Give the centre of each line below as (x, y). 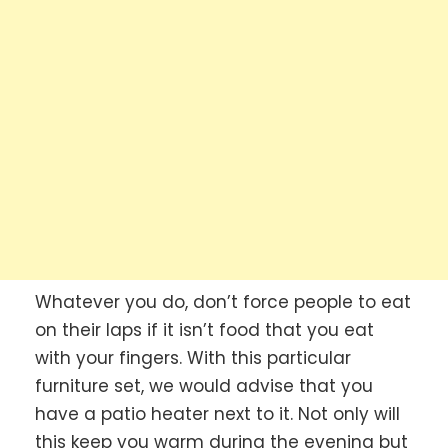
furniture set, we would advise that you (204, 385)
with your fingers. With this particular (193, 357)
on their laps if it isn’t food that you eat (204, 329)
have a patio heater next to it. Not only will (217, 413)
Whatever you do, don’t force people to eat (223, 301)
